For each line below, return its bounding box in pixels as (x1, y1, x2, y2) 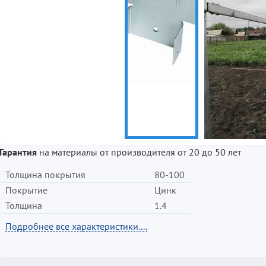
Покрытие (5, 184, 47, 196)
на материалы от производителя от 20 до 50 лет (37, 146, 241, 158)
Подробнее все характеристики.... (5, 220, 147, 232)
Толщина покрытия (5, 169, 85, 180)
